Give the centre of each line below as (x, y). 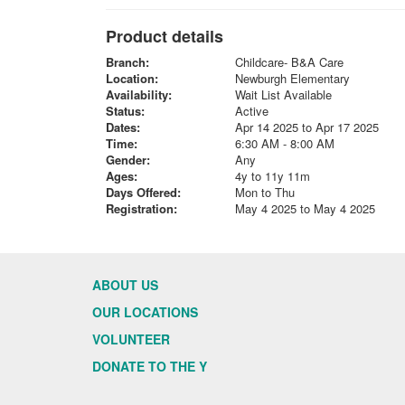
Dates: (123, 127)
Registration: (141, 208)
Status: (125, 111)
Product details (165, 36)
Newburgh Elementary (292, 78)
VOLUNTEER (131, 339)
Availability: (139, 94)
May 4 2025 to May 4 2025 (305, 208)
